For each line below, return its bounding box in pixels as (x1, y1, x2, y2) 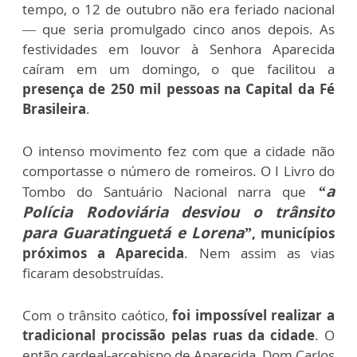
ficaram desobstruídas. (22, 264, 164, 283)
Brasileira (22, 100, 86, 119)
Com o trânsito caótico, (22, 306, 173, 325)
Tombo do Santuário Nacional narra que (22, 182, 307, 202)
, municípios (251, 224, 335, 243)
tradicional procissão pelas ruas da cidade (22, 326, 315, 345)
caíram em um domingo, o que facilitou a (22, 60, 335, 79)
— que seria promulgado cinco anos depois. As (22, 20, 335, 39)
